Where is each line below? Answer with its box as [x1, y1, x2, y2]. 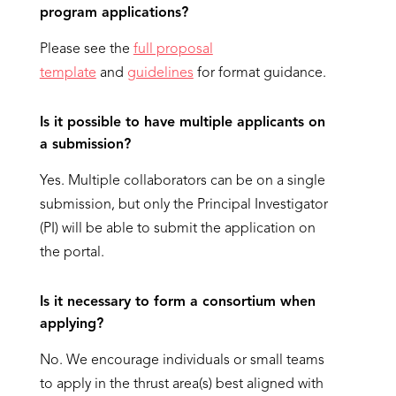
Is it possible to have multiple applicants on [39, 116, 325, 130]
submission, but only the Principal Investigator [39, 198, 328, 212]
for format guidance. [193, 66, 326, 80]
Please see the [39, 42, 133, 57]
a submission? [39, 138, 131, 152]
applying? [39, 317, 103, 331]
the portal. [39, 246, 104, 260]
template [39, 66, 96, 80]
